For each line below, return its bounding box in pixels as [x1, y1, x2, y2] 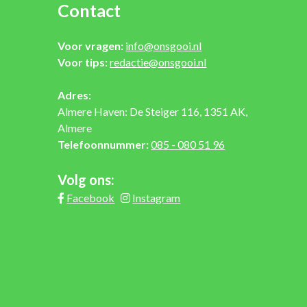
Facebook [66, 191, 115, 204]
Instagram [132, 191, 181, 204]
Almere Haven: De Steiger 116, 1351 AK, [58, 104, 248, 118]
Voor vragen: [58, 38, 124, 52]
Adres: [58, 88, 92, 101]
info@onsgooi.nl [125, 38, 202, 52]
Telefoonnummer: [58, 137, 149, 151]
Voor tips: [58, 55, 108, 69]
